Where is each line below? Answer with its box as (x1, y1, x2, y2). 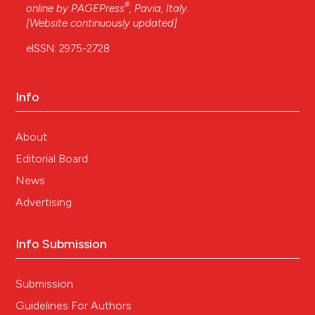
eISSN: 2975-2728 (26, 41, 110, 55)
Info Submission (15, 236, 108, 252)
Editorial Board (15, 151, 89, 165)
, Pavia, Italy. (129, 1, 190, 15)
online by (26, 1, 72, 15)
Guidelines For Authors (15, 298, 132, 312)
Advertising (15, 195, 72, 209)
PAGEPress (71, 1, 125, 15)
